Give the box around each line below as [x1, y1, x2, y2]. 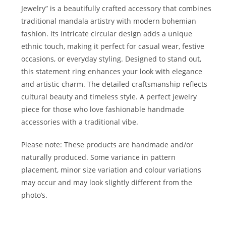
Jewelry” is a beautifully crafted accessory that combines [21, 4, 212, 14]
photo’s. [21, 190, 48, 200]
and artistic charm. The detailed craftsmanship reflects [21, 79, 208, 89]
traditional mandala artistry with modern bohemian [21, 16, 197, 26]
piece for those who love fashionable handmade [21, 104, 185, 115]
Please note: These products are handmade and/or [21, 140, 194, 150]
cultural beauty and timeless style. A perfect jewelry [21, 92, 197, 102]
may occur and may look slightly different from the [21, 178, 193, 188]
